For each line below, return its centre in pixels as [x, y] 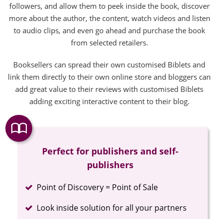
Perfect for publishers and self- [110, 151]
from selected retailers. [109, 42]
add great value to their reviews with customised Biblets [109, 89]
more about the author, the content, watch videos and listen [109, 18]
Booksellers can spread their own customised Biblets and [109, 64]
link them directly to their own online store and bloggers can [109, 77]
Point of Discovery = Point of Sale [98, 187]
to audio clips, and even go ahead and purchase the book [109, 30]
